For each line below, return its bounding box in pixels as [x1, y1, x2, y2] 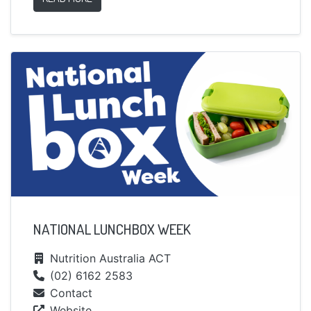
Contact [50, 286, 92, 301]
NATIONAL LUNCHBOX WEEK [33, 219, 191, 239]
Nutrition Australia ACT [50, 251, 171, 266]
